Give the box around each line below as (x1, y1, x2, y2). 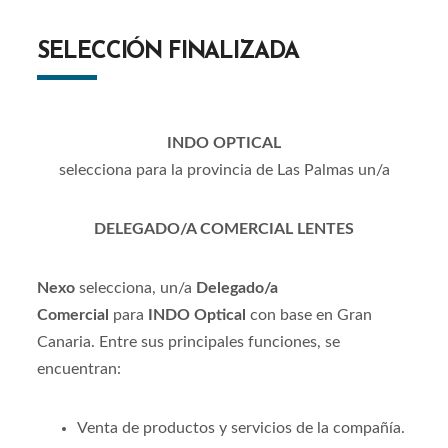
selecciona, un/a (75, 280, 197, 296)
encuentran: (37, 361, 122, 377)
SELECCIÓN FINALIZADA (37, 41, 299, 64)
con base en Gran (246, 307, 373, 323)
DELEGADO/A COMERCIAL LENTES (94, 221, 354, 237)
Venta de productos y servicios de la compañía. (77, 420, 410, 436)
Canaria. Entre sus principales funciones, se (37, 334, 341, 350)
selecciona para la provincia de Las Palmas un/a (58, 162, 390, 178)
